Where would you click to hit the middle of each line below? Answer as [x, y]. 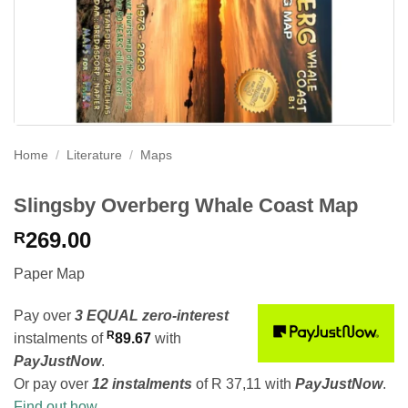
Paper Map [49, 273]
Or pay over [53, 383]
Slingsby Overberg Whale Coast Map [186, 205]
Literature [95, 155]
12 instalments [142, 383]
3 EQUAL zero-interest [152, 315]
